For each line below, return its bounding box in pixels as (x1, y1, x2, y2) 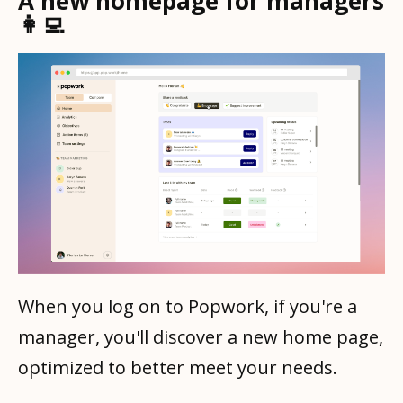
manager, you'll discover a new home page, (18, 325, 383, 350)
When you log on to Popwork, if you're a (18, 294, 357, 319)
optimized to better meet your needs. (18, 355, 342, 381)
